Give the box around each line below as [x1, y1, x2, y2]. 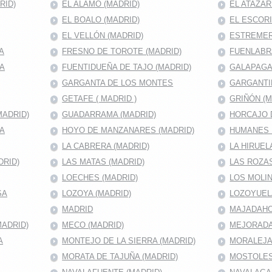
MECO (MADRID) [62, 220, 124, 229]
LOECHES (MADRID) [62, 172, 138, 182]
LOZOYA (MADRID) [62, 188, 132, 198]
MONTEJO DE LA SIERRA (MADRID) [62, 236, 196, 245]
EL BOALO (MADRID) [62, 15, 140, 24]
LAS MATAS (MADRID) [62, 157, 145, 166]
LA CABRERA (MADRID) [62, 141, 150, 151]
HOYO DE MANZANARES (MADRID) [62, 125, 195, 135]
